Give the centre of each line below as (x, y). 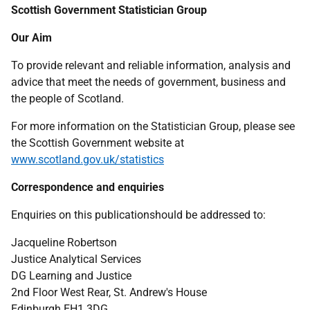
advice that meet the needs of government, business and (148, 82)
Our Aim (31, 38)
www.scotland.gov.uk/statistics (88, 159)
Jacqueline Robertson (64, 243)
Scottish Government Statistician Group (109, 10)
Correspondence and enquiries (88, 187)
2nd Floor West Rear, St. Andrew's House (109, 292)
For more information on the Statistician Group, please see (153, 126)
